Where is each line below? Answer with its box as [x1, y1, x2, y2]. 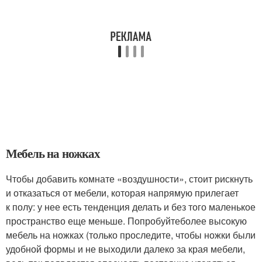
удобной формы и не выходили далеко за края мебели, [6, 242, 245, 256]
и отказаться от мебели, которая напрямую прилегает [6, 186, 239, 199]
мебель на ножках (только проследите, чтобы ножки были [6, 228, 256, 242]
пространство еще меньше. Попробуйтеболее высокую [6, 214, 247, 227]
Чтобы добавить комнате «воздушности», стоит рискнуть [6, 172, 253, 185]
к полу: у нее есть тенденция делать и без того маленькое [6, 200, 256, 213]
